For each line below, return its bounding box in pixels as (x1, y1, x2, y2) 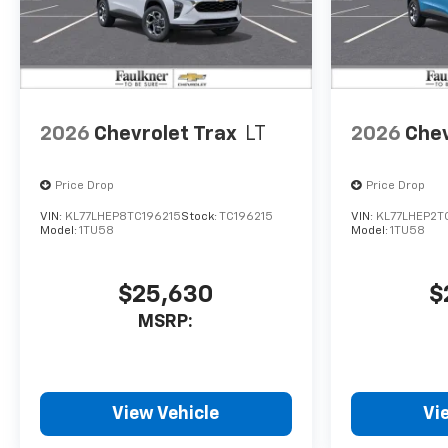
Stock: (181, 210, 219, 223)
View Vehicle (112, 404, 220, 423)
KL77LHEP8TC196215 (65, 210, 181, 223)
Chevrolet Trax (94, 124, 237, 145)
